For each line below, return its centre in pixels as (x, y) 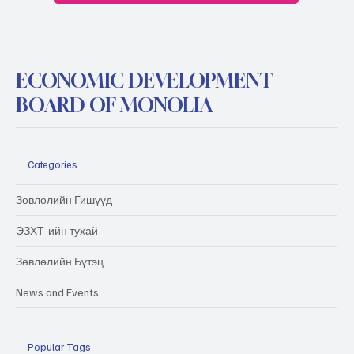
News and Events (57, 292)
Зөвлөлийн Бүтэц (60, 262)
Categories (53, 164)
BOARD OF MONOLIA (114, 105)
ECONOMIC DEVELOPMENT (144, 80)
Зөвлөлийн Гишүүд (64, 200)
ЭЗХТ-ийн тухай (57, 231)
